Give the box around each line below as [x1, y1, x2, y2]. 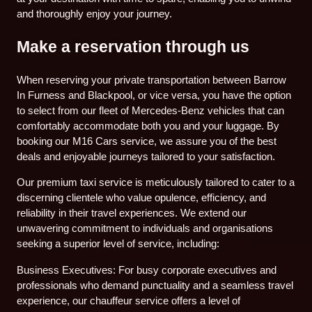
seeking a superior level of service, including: [17, 237, 220, 250]
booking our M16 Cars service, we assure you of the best [17, 135, 277, 148]
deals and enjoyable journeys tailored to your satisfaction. [17, 150, 276, 163]
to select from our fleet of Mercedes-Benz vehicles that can [17, 104, 285, 117]
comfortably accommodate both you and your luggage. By [17, 120, 280, 132]
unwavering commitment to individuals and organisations [17, 222, 274, 235]
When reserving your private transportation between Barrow [17, 74, 287, 86]
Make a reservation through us [17, 38, 250, 56]
